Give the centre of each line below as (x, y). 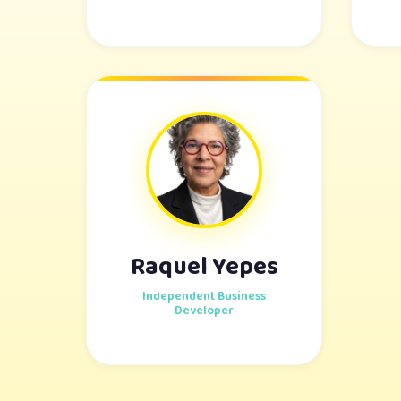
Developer (204, 310)
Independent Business (204, 296)
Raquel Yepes (204, 267)
